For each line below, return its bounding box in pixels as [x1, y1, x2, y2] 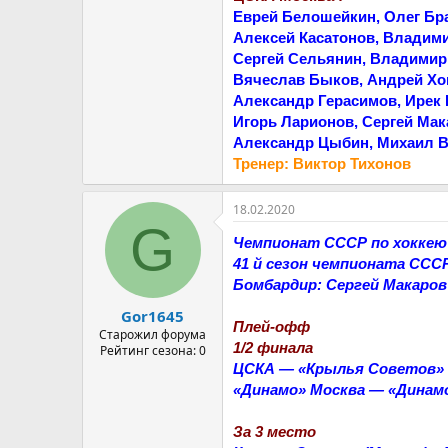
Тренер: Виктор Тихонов [233, 155, 411, 172]
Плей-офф [233, 318, 310, 335]
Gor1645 [121, 305, 184, 326]
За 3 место [233, 423, 316, 440]
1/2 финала [233, 339, 313, 356]
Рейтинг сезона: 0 [99, 341, 206, 359]
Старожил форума [99, 325, 206, 343]
